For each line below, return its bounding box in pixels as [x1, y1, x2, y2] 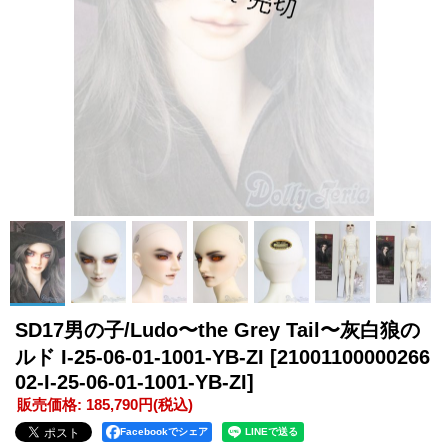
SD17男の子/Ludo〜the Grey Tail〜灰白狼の [15, 319, 420, 341]
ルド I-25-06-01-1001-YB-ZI [15, 346, 270, 368]
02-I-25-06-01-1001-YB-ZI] [15, 371, 254, 393]
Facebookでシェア [120, 426, 208, 437]
